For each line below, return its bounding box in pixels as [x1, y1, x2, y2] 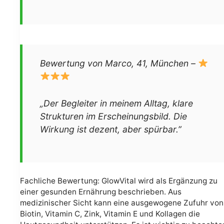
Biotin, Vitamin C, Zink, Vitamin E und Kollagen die [20, 209, 200, 219]
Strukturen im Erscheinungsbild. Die [40, 110, 187, 121]
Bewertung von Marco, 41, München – [40, 57, 198, 68]
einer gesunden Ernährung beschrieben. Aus [20, 187, 181, 197]
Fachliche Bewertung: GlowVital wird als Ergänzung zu [20, 176, 217, 186]
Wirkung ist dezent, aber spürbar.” [40, 123, 181, 134]
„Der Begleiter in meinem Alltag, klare [40, 97, 193, 108]
